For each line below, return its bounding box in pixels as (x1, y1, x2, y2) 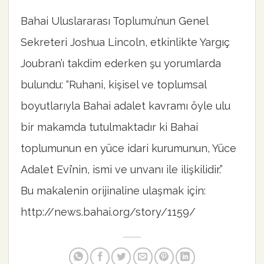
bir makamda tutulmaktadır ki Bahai (21, 120, 198, 133)
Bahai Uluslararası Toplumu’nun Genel (21, 14, 208, 27)
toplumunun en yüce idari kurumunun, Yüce (21, 141, 236, 154)
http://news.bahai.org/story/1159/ (21, 205, 196, 218)
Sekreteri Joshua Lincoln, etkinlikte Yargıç (21, 35, 230, 48)
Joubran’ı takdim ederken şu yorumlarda (21, 57, 221, 70)
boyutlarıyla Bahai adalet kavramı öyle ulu (21, 99, 230, 112)
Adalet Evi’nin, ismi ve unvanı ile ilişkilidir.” (21, 163, 223, 176)
